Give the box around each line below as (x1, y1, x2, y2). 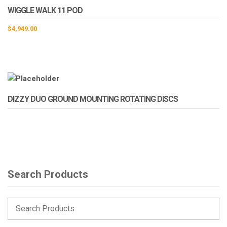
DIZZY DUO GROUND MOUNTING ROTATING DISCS (8, 94, 178, 104)
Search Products (8, 168, 88, 181)
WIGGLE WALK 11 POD (8, 6, 83, 16)
